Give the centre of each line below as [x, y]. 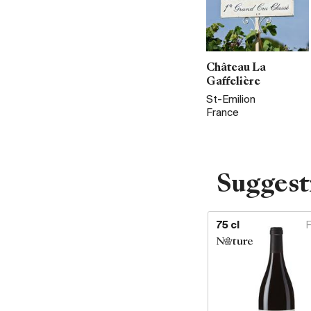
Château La [236, 68]
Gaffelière [233, 82]
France [222, 113]
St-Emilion [231, 100]
